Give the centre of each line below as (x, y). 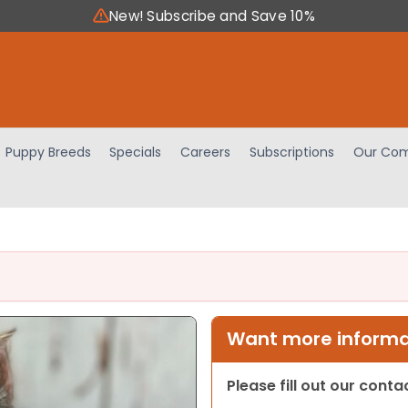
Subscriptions (292, 152)
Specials (136, 152)
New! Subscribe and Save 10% (212, 16)
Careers (206, 152)
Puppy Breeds (48, 152)
